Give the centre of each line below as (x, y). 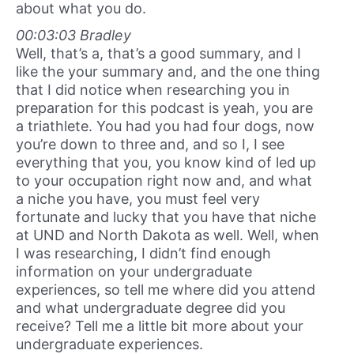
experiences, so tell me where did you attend (166, 289)
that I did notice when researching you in (153, 89)
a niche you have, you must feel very (138, 198)
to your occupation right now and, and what (164, 180)
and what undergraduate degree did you (151, 307)
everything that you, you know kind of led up (166, 162)
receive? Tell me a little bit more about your (160, 326)
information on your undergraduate (134, 271)
